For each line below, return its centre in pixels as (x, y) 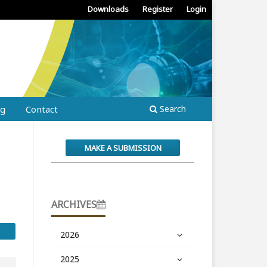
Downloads (108, 9)
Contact (42, 109)
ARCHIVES (74, 204)
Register (158, 9)
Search (172, 108)
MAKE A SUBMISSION (123, 148)
